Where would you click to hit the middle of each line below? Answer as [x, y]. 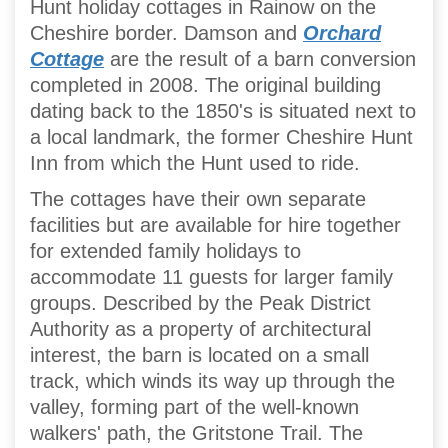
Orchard [342, 32]
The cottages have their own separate [198, 198]
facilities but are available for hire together [215, 224]
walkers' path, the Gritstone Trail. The [196, 432]
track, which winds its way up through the [212, 380]
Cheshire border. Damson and [166, 32]
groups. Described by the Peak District [200, 302]
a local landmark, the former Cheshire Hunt [221, 136]
